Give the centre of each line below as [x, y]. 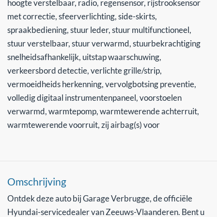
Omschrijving [37, 181]
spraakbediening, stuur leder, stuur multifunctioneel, [99, 30]
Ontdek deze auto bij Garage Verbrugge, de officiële [100, 198]
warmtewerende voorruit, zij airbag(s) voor [84, 124]
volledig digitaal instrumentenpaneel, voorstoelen [94, 97]
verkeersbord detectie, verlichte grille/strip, [85, 70]
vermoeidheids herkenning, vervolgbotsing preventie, [102, 84]
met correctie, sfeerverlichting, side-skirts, [82, 16]
